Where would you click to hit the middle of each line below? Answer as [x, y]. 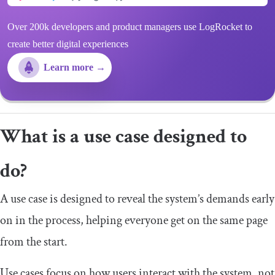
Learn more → [75, 67]
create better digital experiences [68, 44]
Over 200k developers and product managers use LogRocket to [130, 26]
